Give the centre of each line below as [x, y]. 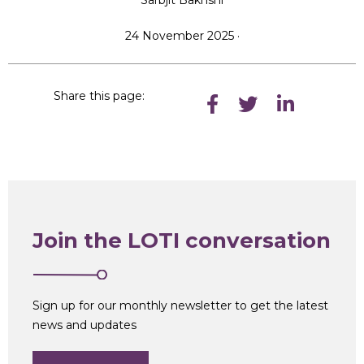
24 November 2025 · [182, 36]
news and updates [84, 325]
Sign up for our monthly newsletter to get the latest [180, 305]
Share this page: [99, 96]
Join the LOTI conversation [182, 240]
